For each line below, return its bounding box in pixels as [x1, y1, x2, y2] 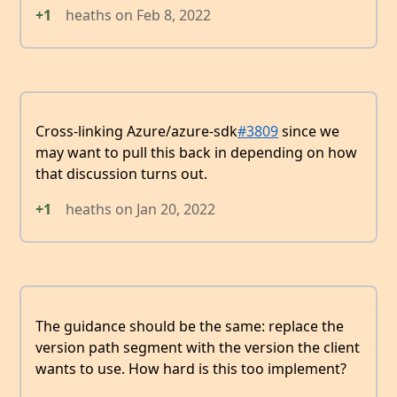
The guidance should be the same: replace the [35, 315, 344, 336]
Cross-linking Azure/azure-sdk [35, 121, 237, 142]
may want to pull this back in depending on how [35, 143, 357, 163]
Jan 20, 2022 [136, 199, 215, 220]
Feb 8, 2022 [136, 5, 211, 26]
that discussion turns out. [35, 164, 207, 184]
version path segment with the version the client [35, 337, 360, 357]
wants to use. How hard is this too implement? [35, 358, 346, 378]
